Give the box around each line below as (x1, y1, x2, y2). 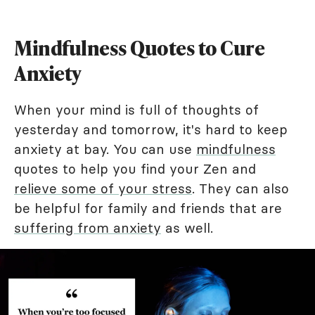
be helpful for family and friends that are (14, 200, 282, 217)
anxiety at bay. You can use (14, 141, 196, 157)
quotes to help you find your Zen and (14, 160, 256, 177)
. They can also (192, 180, 289, 197)
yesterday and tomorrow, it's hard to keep (14, 121, 288, 138)
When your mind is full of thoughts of (14, 101, 259, 118)
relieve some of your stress (14, 180, 192, 197)
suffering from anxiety (14, 219, 161, 236)
